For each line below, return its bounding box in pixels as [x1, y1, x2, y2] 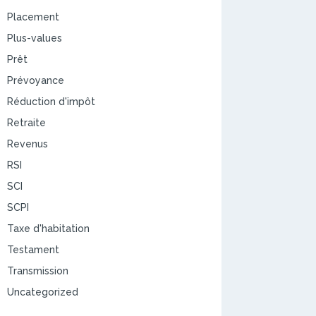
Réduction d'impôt [6, 95, 95, 107]
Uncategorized [6, 286, 78, 298]
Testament [6, 243, 59, 255]
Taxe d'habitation [6, 222, 90, 234]
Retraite [6, 116, 46, 128]
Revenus [6, 138, 48, 150]
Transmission [6, 265, 68, 276]
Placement [6, 11, 59, 23]
